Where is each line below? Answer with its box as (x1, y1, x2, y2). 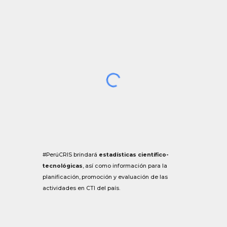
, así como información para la (83, 162, 168, 169)
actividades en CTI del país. (43, 184, 121, 192)
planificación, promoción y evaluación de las (43, 173, 168, 180)
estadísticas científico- (97, 151, 169, 158)
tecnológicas (43, 162, 83, 169)
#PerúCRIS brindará (43, 151, 98, 158)
